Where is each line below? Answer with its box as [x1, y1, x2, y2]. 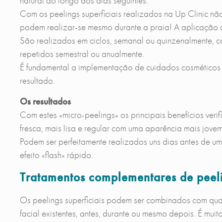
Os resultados [19, 95, 71, 108]
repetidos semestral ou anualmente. [19, 48, 144, 60]
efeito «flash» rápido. [19, 149, 93, 161]
